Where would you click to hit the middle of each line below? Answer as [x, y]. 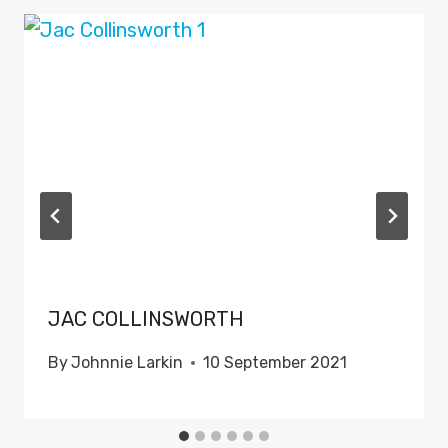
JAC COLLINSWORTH [146, 319]
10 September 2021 [275, 363]
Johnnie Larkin [127, 363]
